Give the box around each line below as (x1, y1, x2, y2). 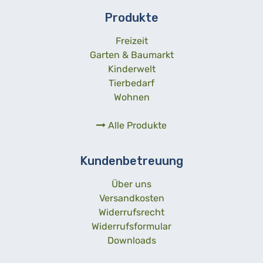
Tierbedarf (109, 77, 154, 89)
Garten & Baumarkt (89, 49, 174, 60)
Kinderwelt (107, 63, 156, 75)
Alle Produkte (106, 119, 167, 131)
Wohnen (113, 91, 150, 103)
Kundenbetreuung (80, 153, 183, 168)
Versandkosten (99, 192, 164, 204)
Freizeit (115, 35, 148, 46)
